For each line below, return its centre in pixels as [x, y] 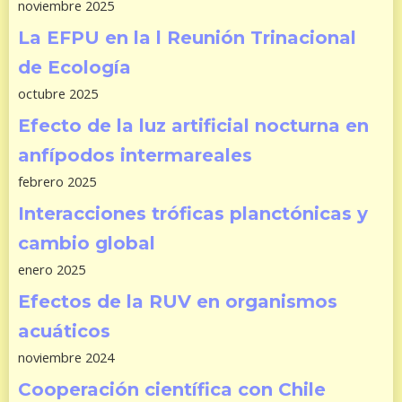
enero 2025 [52, 269]
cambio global [87, 243]
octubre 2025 [58, 93]
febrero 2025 [57, 181]
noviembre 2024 [66, 357]
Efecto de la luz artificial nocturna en [193, 125]
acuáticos [64, 331]
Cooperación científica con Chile [172, 389]
